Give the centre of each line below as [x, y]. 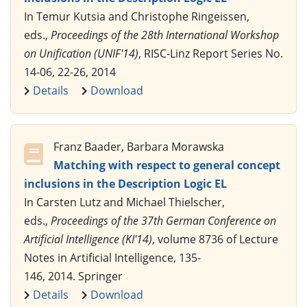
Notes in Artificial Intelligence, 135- [112, 257]
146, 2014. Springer [73, 276]
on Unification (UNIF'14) [81, 53]
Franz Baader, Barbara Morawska [139, 146]
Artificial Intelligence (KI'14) [88, 239]
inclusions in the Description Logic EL [125, 183]
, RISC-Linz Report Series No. [211, 53]
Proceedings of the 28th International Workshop [165, 35]
